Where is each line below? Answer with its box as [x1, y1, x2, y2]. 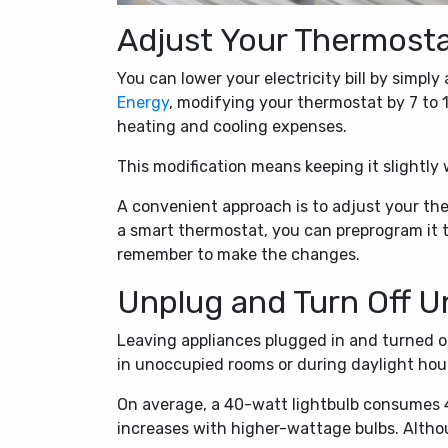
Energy [117, 92, 169, 112]
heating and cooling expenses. [117, 116, 347, 136]
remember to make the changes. [117, 244, 360, 264]
